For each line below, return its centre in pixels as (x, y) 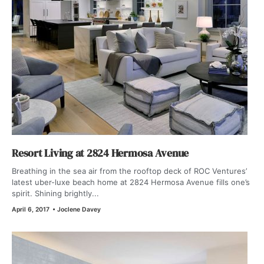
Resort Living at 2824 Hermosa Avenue (100, 153)
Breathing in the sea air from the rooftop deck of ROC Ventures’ (129, 171)
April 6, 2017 (31, 209)
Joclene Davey (78, 209)
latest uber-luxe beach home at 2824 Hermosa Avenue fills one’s (131, 182)
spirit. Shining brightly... (55, 193)
